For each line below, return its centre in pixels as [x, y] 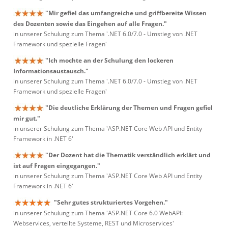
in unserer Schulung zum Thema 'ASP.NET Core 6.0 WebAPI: [98, 213]
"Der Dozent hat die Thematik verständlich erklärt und [128, 155]
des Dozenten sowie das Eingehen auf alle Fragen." [90, 24]
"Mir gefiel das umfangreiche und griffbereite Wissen [126, 13]
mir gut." [27, 119]
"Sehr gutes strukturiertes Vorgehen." [111, 202]
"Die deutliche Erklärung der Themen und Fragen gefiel [129, 108]
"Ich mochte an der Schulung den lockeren [109, 60]
